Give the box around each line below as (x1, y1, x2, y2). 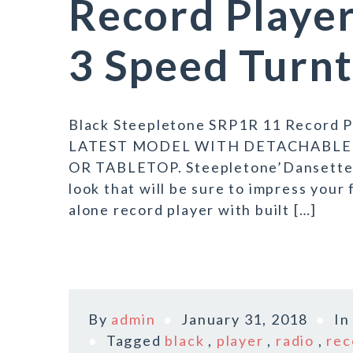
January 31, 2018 (181, 310, 309, 328)
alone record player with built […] (69, 201, 318, 218)
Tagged (106, 332, 165, 349)
